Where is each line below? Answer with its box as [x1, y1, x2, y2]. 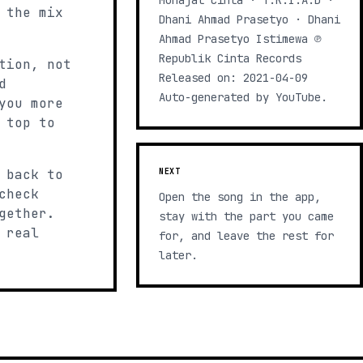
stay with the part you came [159, 209, 334, 224]
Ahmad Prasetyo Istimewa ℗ [159, 32, 321, 46]
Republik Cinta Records [159, 51, 301, 66]
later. [159, 248, 198, 263]
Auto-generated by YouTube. [159, 90, 327, 105]
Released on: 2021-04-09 [159, 70, 308, 85]
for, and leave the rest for [159, 228, 334, 243]
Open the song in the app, [159, 190, 321, 204]
